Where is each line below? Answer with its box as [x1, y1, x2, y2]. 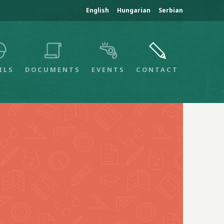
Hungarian [117, 6, 150, 14]
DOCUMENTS [25, 65, 80, 74]
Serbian [158, 6, 183, 14]
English [86, 6, 109, 14]
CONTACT [136, 65, 178, 74]
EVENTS [91, 65, 125, 74]
